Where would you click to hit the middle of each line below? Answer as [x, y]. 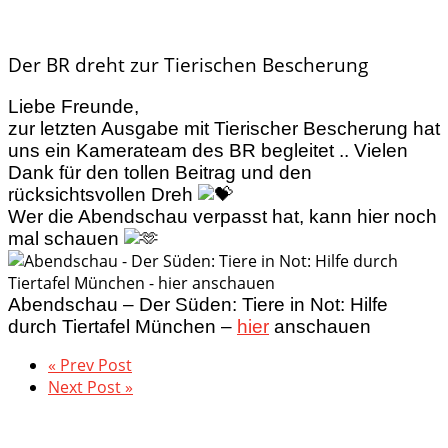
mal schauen [66, 238]
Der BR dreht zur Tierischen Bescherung [188, 65]
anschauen [320, 326]
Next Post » [90, 386]
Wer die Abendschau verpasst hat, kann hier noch [222, 216]
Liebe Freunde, [73, 106]
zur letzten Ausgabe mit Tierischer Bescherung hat [224, 128]
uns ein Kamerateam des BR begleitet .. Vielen [208, 150]
